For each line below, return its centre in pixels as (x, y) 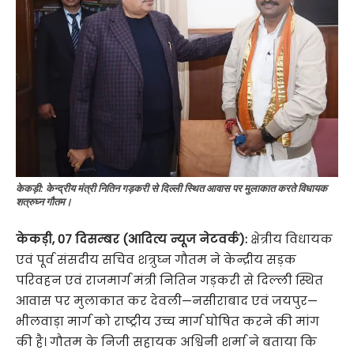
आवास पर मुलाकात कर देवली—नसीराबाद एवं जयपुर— (167, 301)
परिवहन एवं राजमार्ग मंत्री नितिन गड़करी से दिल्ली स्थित (169, 281)
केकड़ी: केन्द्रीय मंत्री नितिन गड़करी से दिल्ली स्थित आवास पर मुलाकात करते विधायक (171, 188)
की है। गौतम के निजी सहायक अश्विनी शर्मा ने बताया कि (166, 342)
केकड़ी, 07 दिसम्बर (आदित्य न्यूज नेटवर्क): (132, 239)
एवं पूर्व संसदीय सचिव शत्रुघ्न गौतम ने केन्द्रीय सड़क (156, 260)
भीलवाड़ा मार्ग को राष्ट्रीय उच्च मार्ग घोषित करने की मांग (168, 322)
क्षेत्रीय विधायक (290, 239)
